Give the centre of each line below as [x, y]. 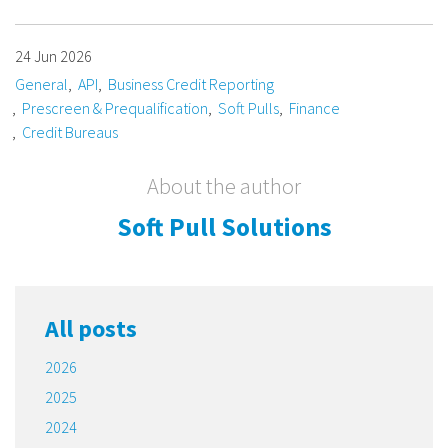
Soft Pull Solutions [224, 226]
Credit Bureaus [70, 131]
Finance [314, 107]
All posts [91, 328]
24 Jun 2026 [53, 55]
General [41, 83]
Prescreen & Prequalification [115, 107]
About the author [224, 185]
